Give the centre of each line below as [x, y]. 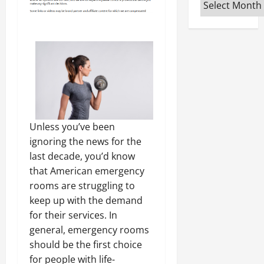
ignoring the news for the [85, 142]
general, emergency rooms [89, 230]
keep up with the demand [86, 201]
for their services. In [73, 215]
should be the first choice [86, 245]
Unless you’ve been [72, 127]
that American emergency [87, 171]
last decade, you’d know [82, 156]
